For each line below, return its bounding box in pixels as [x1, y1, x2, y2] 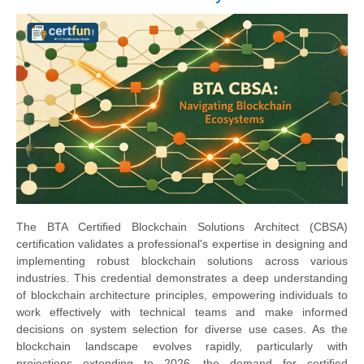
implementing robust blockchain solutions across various [16, 254, 348, 268]
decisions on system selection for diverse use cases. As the [16, 323, 348, 336]
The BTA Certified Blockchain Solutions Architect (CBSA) [16, 220, 348, 234]
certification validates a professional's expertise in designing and [16, 237, 348, 251]
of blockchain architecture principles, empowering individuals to [16, 288, 348, 302]
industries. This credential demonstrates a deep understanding [16, 271, 348, 285]
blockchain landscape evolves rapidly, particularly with [16, 340, 348, 353]
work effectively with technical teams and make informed [16, 305, 348, 319]
